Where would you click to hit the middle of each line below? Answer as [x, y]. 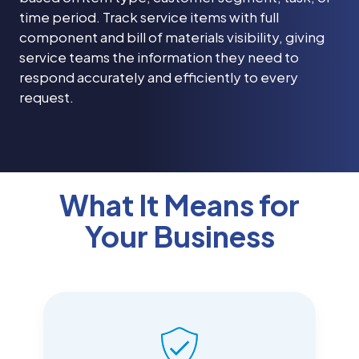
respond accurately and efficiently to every [159, 77]
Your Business [179, 236]
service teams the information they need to [159, 57]
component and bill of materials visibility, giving [172, 37]
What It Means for [179, 205]
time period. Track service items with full [149, 17]
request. [46, 97]
